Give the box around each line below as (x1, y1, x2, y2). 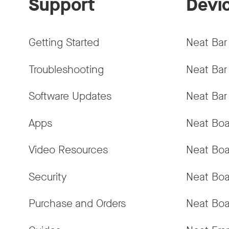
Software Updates (29, 89, 111, 104)
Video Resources (29, 143, 108, 157)
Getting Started (29, 35, 99, 50)
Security (29, 169, 66, 184)
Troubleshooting (29, 62, 104, 77)
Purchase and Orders (29, 196, 126, 211)
